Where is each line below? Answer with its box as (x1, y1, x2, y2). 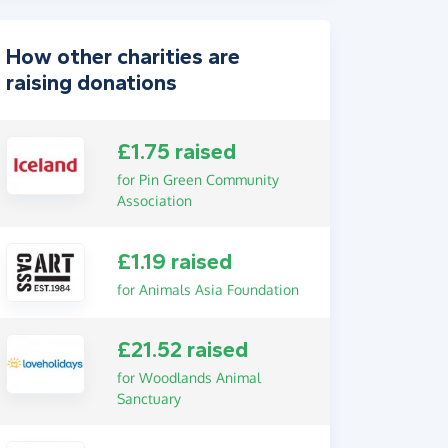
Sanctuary (116, 390, 181, 408)
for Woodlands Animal (116, 369, 261, 387)
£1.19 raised (116, 248, 232, 275)
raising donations (6, 70, 177, 96)
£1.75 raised (116, 139, 236, 165)
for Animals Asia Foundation (116, 280, 299, 298)
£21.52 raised (116, 337, 248, 364)
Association (116, 192, 192, 209)
